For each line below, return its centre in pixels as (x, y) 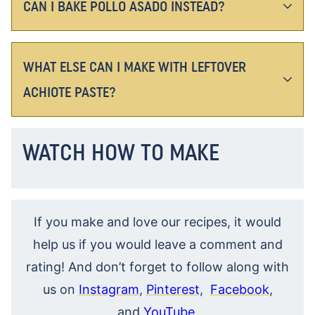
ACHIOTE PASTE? (70, 92)
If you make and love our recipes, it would (157, 222)
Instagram (109, 290)
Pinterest (173, 290)
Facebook (239, 290)
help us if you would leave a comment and (157, 245)
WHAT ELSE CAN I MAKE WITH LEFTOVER (135, 67)
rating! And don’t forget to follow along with (157, 267)
